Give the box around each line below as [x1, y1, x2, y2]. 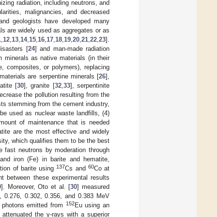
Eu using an [74, 201, 110, 209]
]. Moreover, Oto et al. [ [1, 183, 71, 190]
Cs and [65, 164, 88, 172]
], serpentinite [70, 81, 110, 89]
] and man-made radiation [34, 45, 110, 52]
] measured [77, 183, 110, 190]
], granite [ [24, 81, 55, 89]
